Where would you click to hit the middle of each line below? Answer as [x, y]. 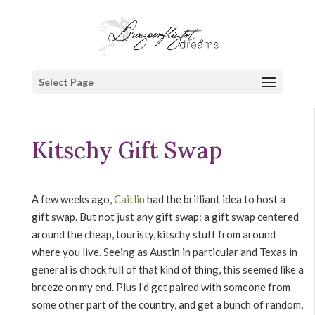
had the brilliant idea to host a [215, 199]
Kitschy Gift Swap [127, 150]
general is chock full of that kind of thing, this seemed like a [168, 269]
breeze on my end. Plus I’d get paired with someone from [161, 287]
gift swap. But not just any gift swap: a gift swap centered [165, 217]
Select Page [66, 82]
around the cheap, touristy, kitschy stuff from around [154, 234]
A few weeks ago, [73, 199]
